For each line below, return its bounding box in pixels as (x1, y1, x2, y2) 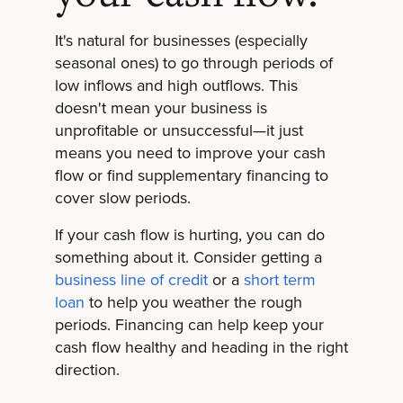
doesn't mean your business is (54, 96, 267, 121)
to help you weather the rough (84, 291, 302, 315)
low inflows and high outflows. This (54, 74, 298, 98)
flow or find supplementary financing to (54, 164, 328, 188)
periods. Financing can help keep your (54, 313, 324, 337)
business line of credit (54, 268, 208, 292)
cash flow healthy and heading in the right (54, 336, 348, 360)
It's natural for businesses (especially (54, 29, 308, 53)
